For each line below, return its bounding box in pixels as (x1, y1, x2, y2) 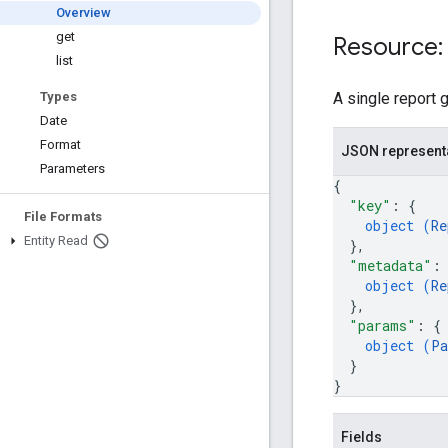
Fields (341, 428, 382, 445)
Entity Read (24, 233, 88, 248)
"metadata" (349, 255, 432, 275)
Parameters (40, 161, 105, 176)
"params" (349, 315, 416, 335)
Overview (56, 5, 111, 20)
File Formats (24, 209, 102, 224)
